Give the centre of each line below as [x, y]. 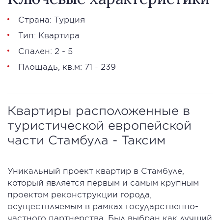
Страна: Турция [52, 19]
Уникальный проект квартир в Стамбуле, [96, 170]
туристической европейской [99, 125]
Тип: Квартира [49, 35]
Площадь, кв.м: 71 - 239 [67, 66]
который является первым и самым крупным [103, 182]
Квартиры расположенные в [99, 110]
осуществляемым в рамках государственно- [103, 206]
